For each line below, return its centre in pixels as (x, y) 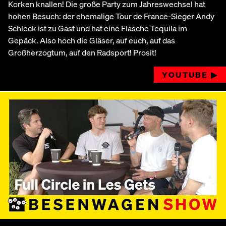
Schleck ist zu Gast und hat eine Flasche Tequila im (98, 28)
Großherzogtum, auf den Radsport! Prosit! (82, 52)
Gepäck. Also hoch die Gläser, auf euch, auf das (92, 40)
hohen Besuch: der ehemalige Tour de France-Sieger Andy (111, 16)
